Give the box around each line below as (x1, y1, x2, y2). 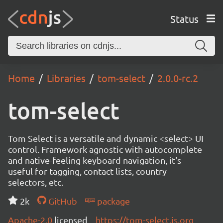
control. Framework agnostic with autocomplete (8, 144, 202, 154)
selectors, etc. (8, 177, 63, 187)
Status (170, 12, 199, 25)
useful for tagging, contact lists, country (8, 166, 167, 176)
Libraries (47, 72, 86, 84)
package (95, 196, 130, 206)
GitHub (46, 196, 77, 206)
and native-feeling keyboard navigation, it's (8, 155, 181, 165)
